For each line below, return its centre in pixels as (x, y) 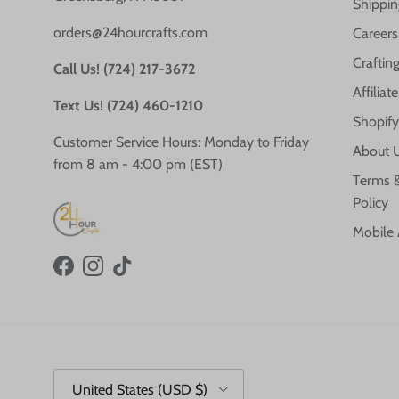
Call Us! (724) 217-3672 (124, 69)
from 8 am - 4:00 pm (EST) (138, 165)
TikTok (140, 275)
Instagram (122, 275)
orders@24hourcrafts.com (130, 33)
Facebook (91, 275)
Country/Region (91, 376)
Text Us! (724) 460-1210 (128, 106)
